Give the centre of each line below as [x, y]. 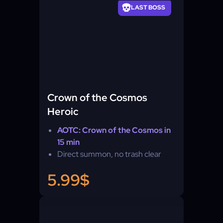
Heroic [63, 111]
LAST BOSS [148, 7]
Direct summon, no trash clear [109, 154]
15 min [68, 142]
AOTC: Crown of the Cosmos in [114, 130]
